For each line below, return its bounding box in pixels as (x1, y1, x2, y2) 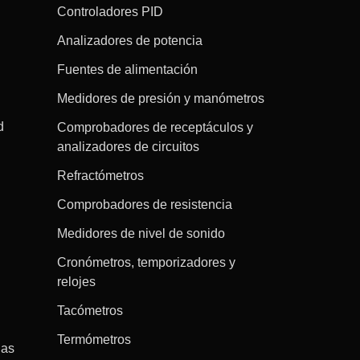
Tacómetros (56, 303, 123, 317)
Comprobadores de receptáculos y (56, 120, 253, 134)
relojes (56, 274, 96, 288)
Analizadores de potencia (56, 33, 202, 47)
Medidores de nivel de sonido (56, 226, 225, 240)
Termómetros (56, 332, 131, 346)
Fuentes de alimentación (56, 62, 198, 76)
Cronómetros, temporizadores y (56, 255, 235, 269)
